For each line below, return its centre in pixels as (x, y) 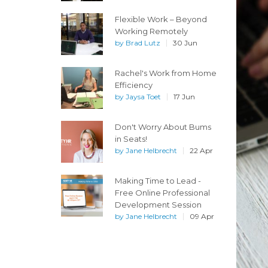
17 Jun (184, 97)
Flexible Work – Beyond (161, 19)
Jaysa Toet (143, 97)
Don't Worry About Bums (163, 127)
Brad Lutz (143, 43)
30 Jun (185, 43)
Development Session (158, 205)
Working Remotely (151, 31)
